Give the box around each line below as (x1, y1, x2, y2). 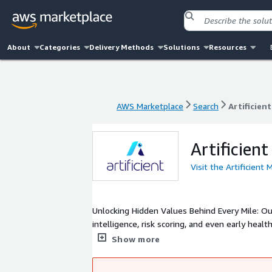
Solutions (163, 42, 200, 52)
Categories (39, 42, 81, 52)
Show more (112, 234, 160, 244)
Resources (208, 42, 246, 52)
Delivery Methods (89, 42, 154, 52)
